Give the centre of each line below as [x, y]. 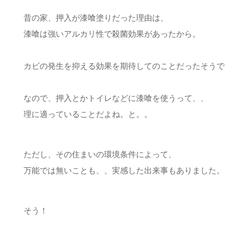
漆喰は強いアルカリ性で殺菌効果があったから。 [112, 34]
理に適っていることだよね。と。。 [88, 114]
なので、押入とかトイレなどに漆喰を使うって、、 [116, 98]
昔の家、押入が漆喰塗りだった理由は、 [96, 18]
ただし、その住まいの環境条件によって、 [100, 154]
